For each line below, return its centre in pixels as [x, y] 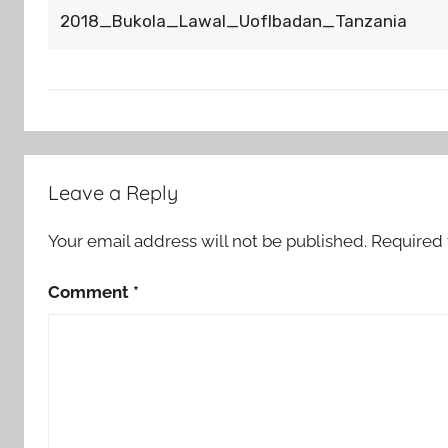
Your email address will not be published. [207, 241]
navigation [89, 208]
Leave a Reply [113, 193]
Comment [90, 291]
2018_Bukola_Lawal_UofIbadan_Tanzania [233, 21]
